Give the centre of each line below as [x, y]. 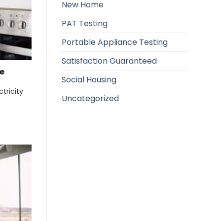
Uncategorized [90, 98]
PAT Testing [84, 23]
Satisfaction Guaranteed [109, 61]
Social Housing [89, 79]
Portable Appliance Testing [114, 42]
